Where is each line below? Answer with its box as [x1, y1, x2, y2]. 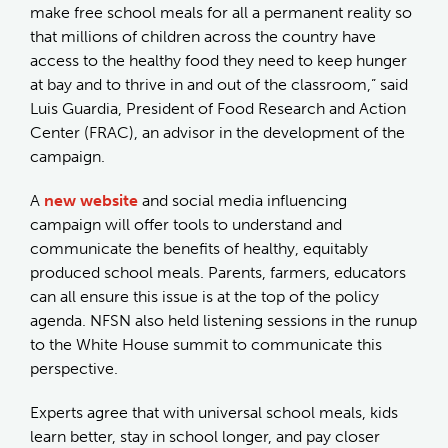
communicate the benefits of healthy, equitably [30, 238, 368, 258]
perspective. [30, 358, 118, 378]
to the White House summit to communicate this [30, 334, 382, 354]
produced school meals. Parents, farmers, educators [30, 262, 406, 282]
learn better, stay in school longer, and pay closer [30, 426, 380, 446]
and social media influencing [138, 190, 347, 210]
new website [44, 190, 138, 210]
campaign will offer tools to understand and [30, 214, 342, 234]
